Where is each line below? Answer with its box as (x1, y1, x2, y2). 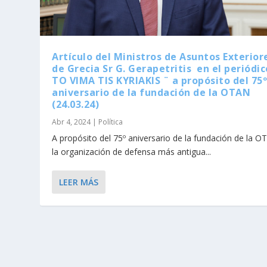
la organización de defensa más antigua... (52, 146, 212, 158)
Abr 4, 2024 (52, 117, 91, 128)
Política (98, 117, 123, 128)
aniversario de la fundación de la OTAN (52, 86, 251, 100)
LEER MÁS (59, 176, 99, 188)
